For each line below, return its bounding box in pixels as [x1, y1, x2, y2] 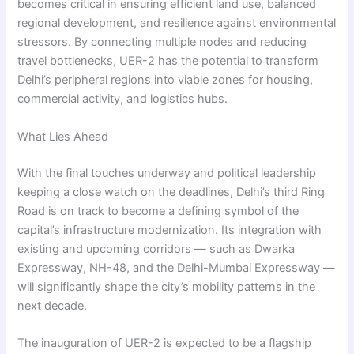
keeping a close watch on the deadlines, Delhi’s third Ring [17, 184, 326, 199]
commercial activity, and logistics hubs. [17, 92, 228, 107]
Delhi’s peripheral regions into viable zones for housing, [17, 73, 314, 88]
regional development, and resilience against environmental [17, 16, 337, 31]
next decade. [17, 298, 88, 313]
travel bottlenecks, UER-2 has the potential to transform [17, 54, 319, 69]
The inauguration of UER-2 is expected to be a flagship [17, 336, 312, 351]
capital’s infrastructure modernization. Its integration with [17, 222, 322, 237]
